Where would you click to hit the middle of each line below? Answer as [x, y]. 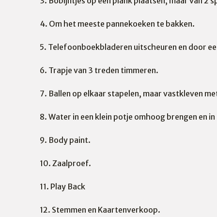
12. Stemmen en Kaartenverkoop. [100, 210]
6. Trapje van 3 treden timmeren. [99, 70]
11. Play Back [62, 186]
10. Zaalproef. [65, 163]
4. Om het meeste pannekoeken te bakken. [117, 24]
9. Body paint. [65, 140]
